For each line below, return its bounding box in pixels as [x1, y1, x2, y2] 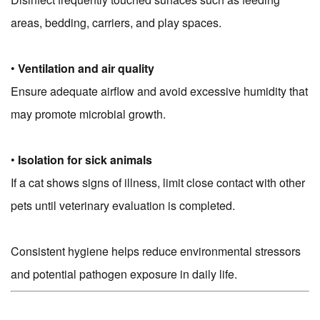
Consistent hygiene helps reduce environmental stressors [11, 243, 301, 260]
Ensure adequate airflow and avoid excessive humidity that [11, 83, 308, 100]
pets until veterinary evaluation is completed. [11, 197, 235, 214]
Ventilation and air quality [18, 60, 154, 77]
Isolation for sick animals [18, 151, 152, 169]
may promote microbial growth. [11, 106, 166, 123]
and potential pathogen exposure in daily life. [11, 266, 237, 283]
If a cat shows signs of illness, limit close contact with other [11, 174, 305, 191]
